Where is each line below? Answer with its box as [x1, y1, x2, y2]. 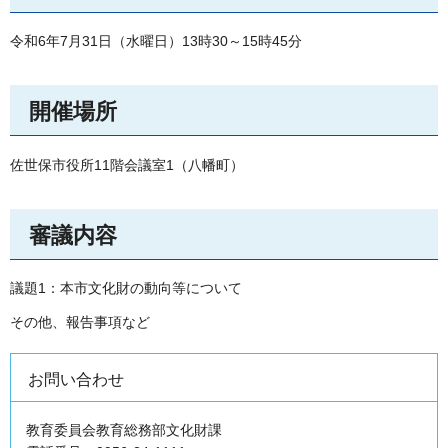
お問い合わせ [28, 370, 124, 388]
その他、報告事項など [10, 313, 150, 330]
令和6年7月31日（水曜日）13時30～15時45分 [10, 33, 302, 50]
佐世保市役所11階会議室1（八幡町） [10, 156, 244, 173]
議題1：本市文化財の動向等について [10, 280, 242, 297]
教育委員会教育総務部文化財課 [26, 421, 222, 438]
